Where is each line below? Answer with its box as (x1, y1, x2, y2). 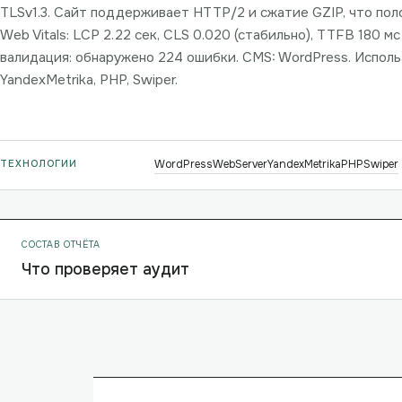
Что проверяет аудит (22, 258, 189, 279)
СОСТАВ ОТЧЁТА (22, 238, 100, 250)
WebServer (213, 157, 267, 171)
